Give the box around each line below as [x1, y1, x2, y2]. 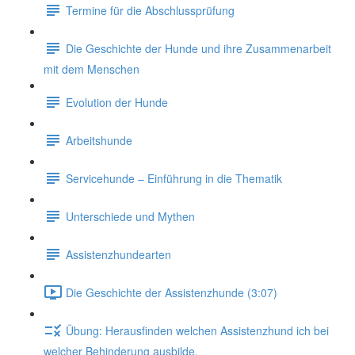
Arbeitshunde [66, 132, 132, 148]
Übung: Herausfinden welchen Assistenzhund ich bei [66, 322, 329, 338]
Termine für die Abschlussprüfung [66, 2, 235, 18]
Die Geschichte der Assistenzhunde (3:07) [66, 284, 277, 300]
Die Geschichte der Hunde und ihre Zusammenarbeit [66, 40, 331, 56]
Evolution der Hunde [66, 94, 168, 110]
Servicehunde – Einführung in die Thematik [66, 170, 282, 186]
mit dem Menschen [44, 61, 139, 77]
